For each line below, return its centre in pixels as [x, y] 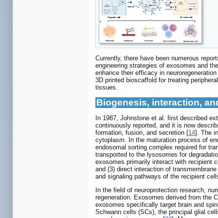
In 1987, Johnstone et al [129, 118]
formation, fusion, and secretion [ [142, 133]
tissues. [107, 88]
